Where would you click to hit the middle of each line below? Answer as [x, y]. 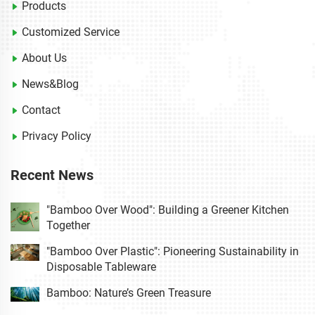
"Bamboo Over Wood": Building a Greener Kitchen [168, 210]
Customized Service [71, 32]
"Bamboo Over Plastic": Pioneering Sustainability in [173, 252]
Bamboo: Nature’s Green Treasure [129, 293]
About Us [44, 58]
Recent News [52, 175]
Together [68, 226]
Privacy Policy [57, 136]
